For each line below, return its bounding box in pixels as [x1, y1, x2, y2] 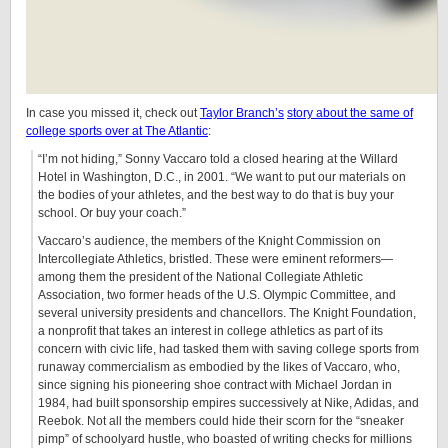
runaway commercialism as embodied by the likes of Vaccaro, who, [38, 360, 400, 374]
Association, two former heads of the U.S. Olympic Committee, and [38, 288, 396, 302]
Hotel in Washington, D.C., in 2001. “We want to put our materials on [38, 170, 406, 184]
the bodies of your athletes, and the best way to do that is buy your [38, 188, 394, 202]
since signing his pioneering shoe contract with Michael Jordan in [38, 378, 392, 392]
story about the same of [287, 106, 413, 120]
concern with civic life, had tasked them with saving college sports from [38, 342, 419, 356]
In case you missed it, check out [26, 106, 200, 120]
